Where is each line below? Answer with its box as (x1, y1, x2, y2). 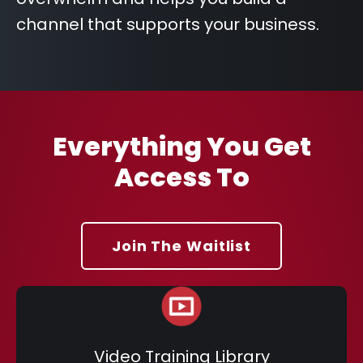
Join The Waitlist (111, 236, 252, 256)
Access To (113, 159, 250, 195)
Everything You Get (52, 128, 311, 164)
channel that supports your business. (16, 13, 319, 36)
